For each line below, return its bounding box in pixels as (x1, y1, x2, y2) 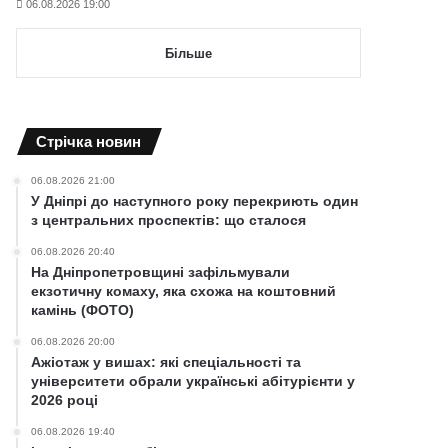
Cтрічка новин (36, 132, 142, 150)
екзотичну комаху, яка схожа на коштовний (31, 282, 337, 299)
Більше (165, 45, 212, 61)
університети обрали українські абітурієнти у (31, 372, 356, 389)
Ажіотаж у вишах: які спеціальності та (31, 353, 302, 370)
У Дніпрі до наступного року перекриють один (31, 192, 359, 209)
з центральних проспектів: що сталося (31, 211, 307, 228)
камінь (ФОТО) (31, 301, 135, 318)
